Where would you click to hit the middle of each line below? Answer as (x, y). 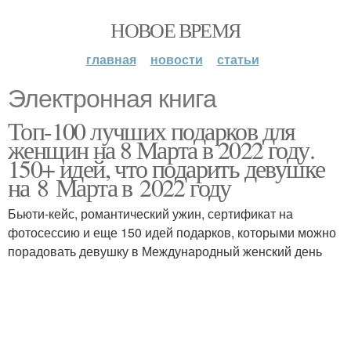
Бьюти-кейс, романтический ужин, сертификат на (150, 213)
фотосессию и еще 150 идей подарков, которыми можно (172, 232)
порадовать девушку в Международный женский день (165, 251)
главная (111, 59)
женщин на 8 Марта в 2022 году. (161, 149)
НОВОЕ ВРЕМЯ (175, 30)
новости (176, 59)
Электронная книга (112, 99)
